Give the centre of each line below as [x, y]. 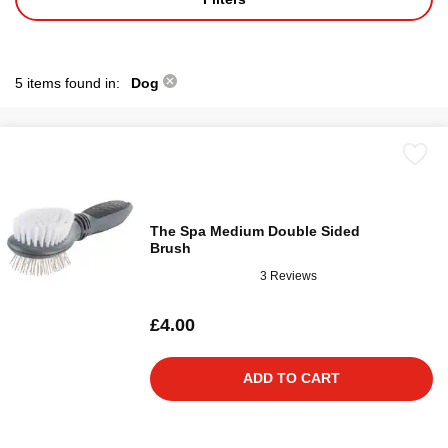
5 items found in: [69, 83]
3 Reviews [288, 275]
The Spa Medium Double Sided [255, 231]
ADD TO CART [291, 378]
